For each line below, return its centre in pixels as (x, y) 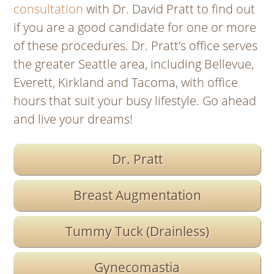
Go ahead (230, 101)
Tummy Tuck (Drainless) (137, 231)
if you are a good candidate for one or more (135, 28)
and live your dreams (72, 119)
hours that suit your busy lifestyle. (108, 101)
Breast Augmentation (137, 195)
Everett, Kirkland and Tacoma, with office (126, 83)
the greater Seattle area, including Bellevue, (134, 64)
